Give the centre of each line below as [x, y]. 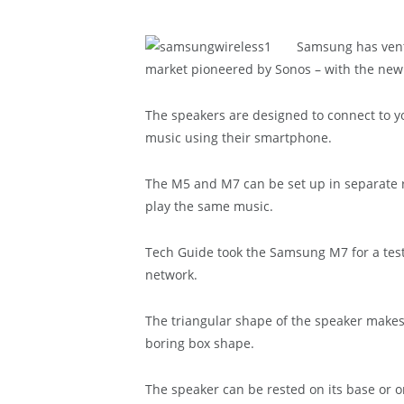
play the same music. [209, 206]
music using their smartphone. [238, 137]
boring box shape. [199, 343]
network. [171, 274]
